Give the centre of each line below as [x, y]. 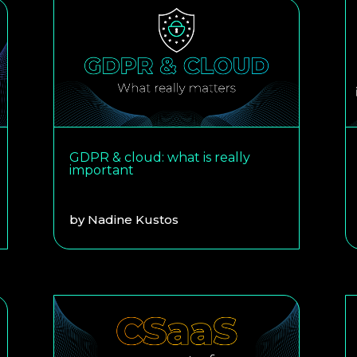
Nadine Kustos [133, 219]
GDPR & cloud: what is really [160, 157]
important [102, 170]
